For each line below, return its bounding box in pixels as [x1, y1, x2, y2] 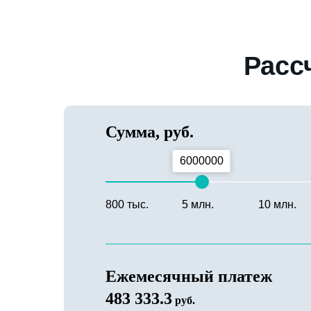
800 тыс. [106, 199, 149, 210]
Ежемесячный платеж [106, 267, 272, 285]
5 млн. [182, 199, 214, 210]
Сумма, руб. [106, 123, 194, 141]
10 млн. [258, 199, 296, 210]
